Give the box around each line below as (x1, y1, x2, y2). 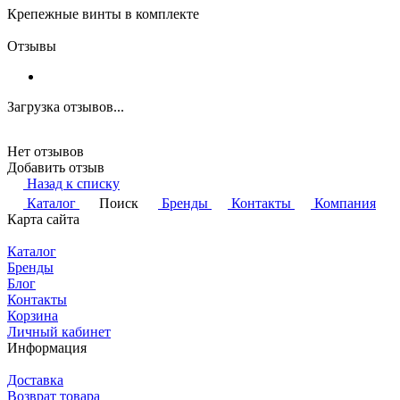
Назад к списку (27, 175, 120, 191)
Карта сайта (7, 211, 79, 227)
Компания (314, 195, 376, 211)
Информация (7, 339, 87, 355)
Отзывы (7, 37, 56, 54)
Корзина (7, 307, 58, 323)
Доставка (7, 371, 63, 387)
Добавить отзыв (7, 159, 104, 175)
